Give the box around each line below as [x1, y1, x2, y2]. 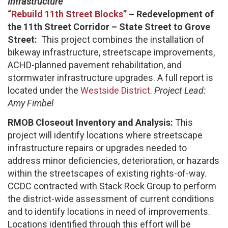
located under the [8, 85, 78, 96]
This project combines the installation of [39, 34, 205, 45]
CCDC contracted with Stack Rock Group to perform [8, 180, 216, 191]
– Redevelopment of [127, 9, 214, 20]
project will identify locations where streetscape [8, 129, 203, 140]
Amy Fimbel [8, 98, 53, 109]
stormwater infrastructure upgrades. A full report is [8, 72, 213, 83]
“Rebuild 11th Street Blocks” [8, 9, 127, 20]
